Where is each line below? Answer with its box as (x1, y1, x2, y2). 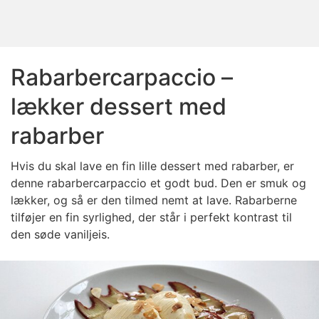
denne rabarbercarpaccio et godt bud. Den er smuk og (11, 176, 306, 190)
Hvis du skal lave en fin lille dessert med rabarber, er (11, 159, 294, 173)
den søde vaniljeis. (11, 227, 110, 241)
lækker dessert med (11, 93, 226, 120)
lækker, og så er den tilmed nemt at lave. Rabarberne (11, 193, 297, 207)
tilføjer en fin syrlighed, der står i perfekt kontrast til (11, 210, 292, 224)
